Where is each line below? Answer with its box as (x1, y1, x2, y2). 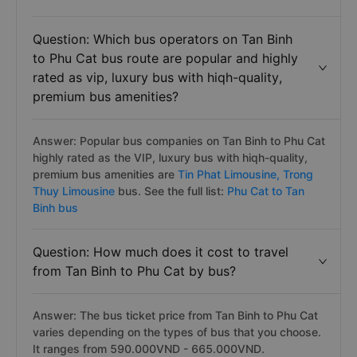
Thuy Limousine (33, 184, 118, 198)
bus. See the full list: (118, 184, 224, 198)
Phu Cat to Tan (224, 184, 304, 198)
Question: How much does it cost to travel (33, 244, 288, 260)
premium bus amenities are (33, 167, 175, 181)
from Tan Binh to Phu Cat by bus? (33, 263, 236, 279)
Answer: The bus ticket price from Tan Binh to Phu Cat (33, 308, 318, 322)
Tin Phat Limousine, (175, 167, 283, 181)
